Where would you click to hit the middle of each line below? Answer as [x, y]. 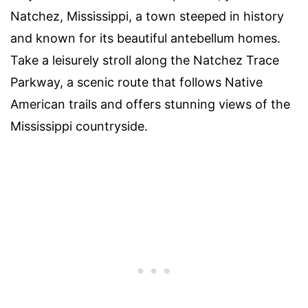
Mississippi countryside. [79, 126]
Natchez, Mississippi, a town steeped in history [147, 16]
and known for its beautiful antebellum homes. [145, 38]
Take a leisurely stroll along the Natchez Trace [145, 60]
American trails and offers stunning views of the [150, 104]
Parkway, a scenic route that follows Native [136, 82]
